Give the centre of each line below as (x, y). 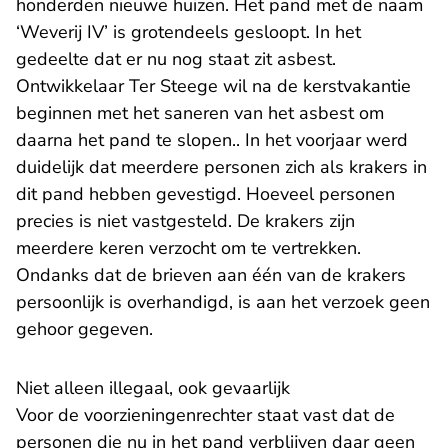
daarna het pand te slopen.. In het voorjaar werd (212, 140)
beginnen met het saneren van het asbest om (200, 113)
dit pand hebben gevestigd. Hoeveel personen (205, 194)
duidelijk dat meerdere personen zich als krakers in (221, 167)
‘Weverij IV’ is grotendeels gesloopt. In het (188, 32)
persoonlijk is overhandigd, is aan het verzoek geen (223, 302)
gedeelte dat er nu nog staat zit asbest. (176, 59)
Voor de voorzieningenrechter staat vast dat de (205, 415)
